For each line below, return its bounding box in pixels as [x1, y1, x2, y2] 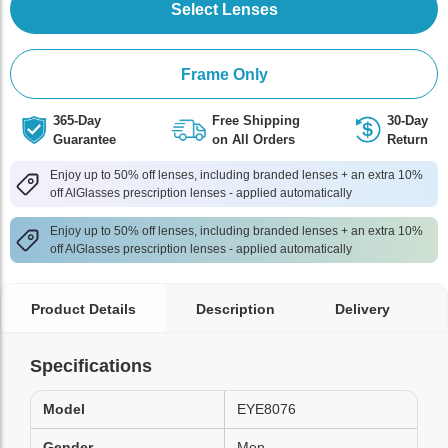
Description [196, 301, 275, 317]
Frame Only [180, 65, 268, 83]
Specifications [30, 356, 152, 376]
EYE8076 [237, 401, 296, 417]
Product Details [31, 301, 136, 317]
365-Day [53, 113, 101, 128]
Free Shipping [211, 113, 300, 128]
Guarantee [53, 132, 116, 147]
